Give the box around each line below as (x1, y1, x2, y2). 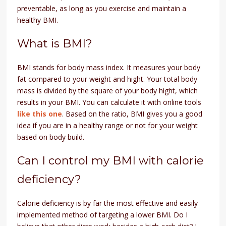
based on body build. (17, 132, 85, 142)
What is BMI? (17, 36, 93, 50)
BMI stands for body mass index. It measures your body (17, 62, 201, 72)
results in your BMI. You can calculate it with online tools (17, 97, 202, 107)
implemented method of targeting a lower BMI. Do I (17, 209, 188, 219)
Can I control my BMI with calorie (17, 153, 204, 167)
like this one (17, 108, 63, 119)
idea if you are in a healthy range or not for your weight (17, 120, 198, 130)
